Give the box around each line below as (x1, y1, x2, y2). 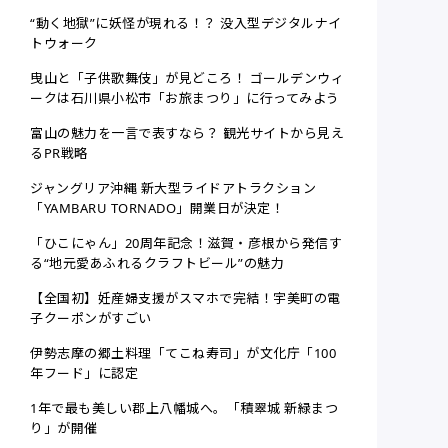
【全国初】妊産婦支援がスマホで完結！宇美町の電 (30, 289, 341, 308)
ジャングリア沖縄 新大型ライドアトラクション (30, 179, 317, 198)
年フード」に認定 (30, 364, 139, 383)
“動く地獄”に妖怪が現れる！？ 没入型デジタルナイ (30, 14, 343, 33)
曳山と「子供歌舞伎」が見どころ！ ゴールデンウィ (30, 69, 345, 88)
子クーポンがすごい (30, 309, 152, 328)
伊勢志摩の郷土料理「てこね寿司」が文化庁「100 (30, 344, 337, 363)
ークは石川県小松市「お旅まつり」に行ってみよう (30, 89, 340, 108)
